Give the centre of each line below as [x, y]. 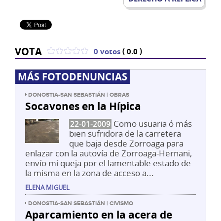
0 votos [108, 51]
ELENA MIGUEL [47, 187]
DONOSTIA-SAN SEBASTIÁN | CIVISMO [81, 203]
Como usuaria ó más [152, 123]
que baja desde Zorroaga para [127, 143]
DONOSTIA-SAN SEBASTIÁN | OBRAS [79, 95]
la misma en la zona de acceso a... [90, 173]
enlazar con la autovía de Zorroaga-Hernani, [109, 153]
